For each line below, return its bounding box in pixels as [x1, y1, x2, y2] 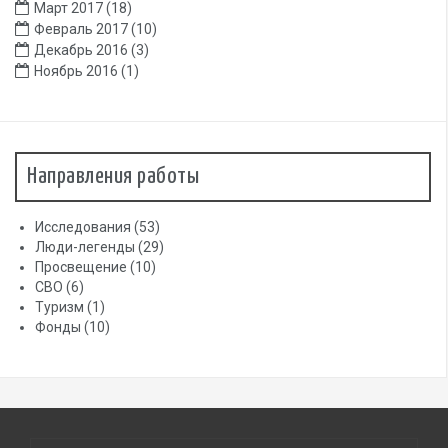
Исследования [35, 218, 131, 235]
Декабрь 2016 [34, 41, 128, 58]
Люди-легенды [35, 238, 135, 255]
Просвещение [35, 258, 127, 275]
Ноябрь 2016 [34, 62, 118, 79]
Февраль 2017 [34, 20, 128, 37]
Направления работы [27, 164, 199, 188]
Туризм [35, 298, 84, 315]
